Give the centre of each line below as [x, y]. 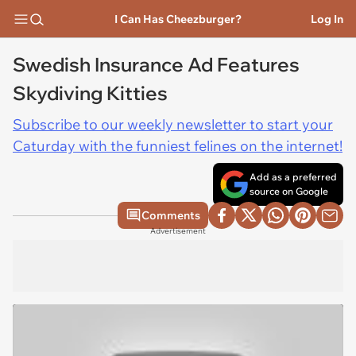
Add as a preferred [293, 177]
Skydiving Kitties [90, 93]
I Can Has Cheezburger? [178, 19]
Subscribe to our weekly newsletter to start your [173, 124]
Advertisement [178, 231]
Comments [171, 215]
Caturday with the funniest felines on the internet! [178, 146]
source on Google [289, 191]
